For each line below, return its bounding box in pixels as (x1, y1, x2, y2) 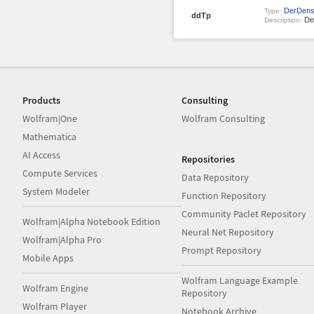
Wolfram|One (22, 112, 77, 125)
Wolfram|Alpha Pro (22, 233, 102, 246)
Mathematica (22, 130, 76, 143)
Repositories (182, 153, 235, 165)
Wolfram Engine (22, 282, 88, 294)
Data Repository (182, 171, 250, 184)
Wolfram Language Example (182, 274, 299, 287)
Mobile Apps (22, 252, 74, 264)
